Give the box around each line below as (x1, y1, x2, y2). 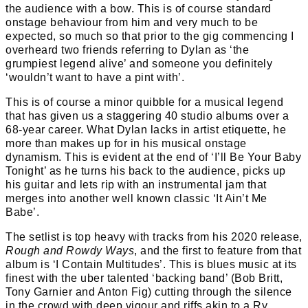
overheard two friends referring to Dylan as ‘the (5, 43, 249, 56)
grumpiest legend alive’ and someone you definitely (5, 57, 272, 69)
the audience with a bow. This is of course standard (5, 2, 272, 14)
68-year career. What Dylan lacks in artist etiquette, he (5, 123, 286, 135)
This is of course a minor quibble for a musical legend (5, 96, 283, 108)
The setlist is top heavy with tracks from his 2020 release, (5, 230, 302, 243)
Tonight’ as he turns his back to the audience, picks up (5, 164, 286, 177)
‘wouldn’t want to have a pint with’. (5, 71, 184, 83)
